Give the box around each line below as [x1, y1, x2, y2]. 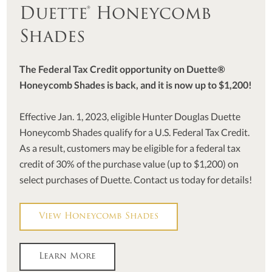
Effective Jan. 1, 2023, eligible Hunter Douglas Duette [19, 110, 241, 122]
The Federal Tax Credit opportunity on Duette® [19, 63, 226, 75]
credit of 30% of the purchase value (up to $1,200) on [19, 157, 239, 169]
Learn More [39, 251, 97, 261]
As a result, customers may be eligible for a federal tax [19, 141, 241, 154]
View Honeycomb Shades [39, 211, 159, 221]
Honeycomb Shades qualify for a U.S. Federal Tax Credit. [19, 126, 250, 138]
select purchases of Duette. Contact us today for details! [19, 173, 253, 185]
